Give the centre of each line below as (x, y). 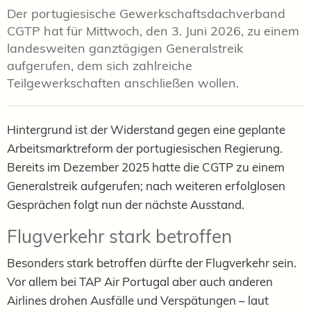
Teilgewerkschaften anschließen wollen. (125, 83)
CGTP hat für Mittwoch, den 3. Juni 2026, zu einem (153, 31)
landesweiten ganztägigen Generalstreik (125, 48)
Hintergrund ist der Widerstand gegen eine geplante (146, 129)
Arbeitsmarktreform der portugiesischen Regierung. (145, 148)
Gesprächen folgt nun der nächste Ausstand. (126, 204)
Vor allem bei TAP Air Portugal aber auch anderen (140, 281)
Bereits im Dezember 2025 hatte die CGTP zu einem (146, 167)
